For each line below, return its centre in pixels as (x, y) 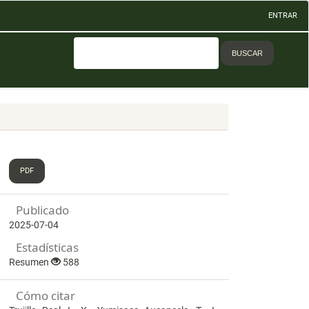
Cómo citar (46, 295)
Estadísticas (48, 248)
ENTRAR (283, 16)
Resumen (30, 262)
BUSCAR (247, 53)
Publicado (43, 210)
